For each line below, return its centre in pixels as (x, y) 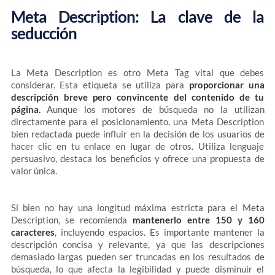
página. (25, 109)
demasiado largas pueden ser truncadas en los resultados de (137, 257)
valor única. (34, 171)
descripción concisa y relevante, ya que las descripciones (137, 244)
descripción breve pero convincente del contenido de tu (137, 97)
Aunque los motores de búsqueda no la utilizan (152, 109)
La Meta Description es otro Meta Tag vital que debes (137, 72)
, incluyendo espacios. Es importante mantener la (159, 232)
